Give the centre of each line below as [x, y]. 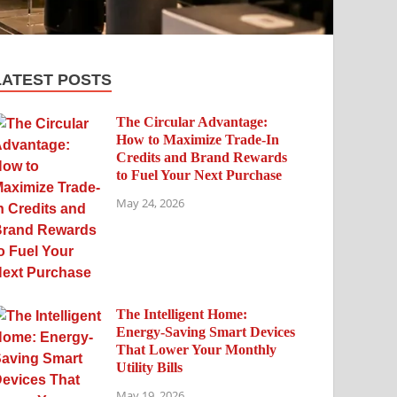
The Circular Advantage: [192, 121]
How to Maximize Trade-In [198, 139]
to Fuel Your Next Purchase [199, 175]
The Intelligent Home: [182, 314]
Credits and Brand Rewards [202, 157]
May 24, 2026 [151, 203]
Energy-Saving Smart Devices [206, 331]
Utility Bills [150, 367]
